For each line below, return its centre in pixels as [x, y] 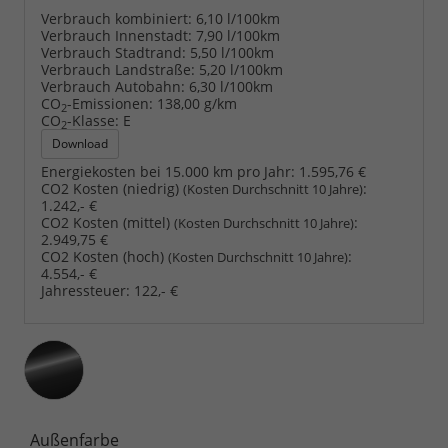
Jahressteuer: [85, 291]
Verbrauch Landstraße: [118, 70]
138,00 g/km [197, 104]
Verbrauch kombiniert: [116, 19]
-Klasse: [93, 121]
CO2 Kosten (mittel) [107, 223]
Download [80, 144]
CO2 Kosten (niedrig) [112, 189]
